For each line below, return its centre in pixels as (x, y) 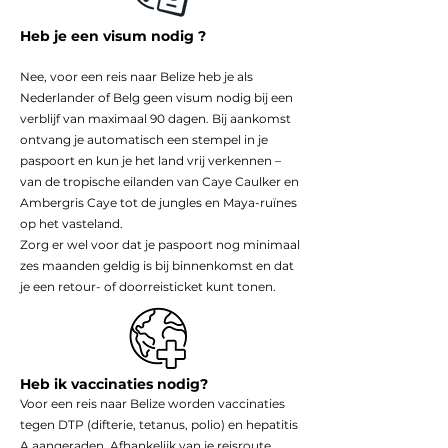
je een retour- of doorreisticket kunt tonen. (148, 286)
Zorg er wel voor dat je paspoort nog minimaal (160, 244)
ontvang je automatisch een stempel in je (144, 139)
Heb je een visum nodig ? (113, 36)
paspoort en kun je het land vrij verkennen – (150, 160)
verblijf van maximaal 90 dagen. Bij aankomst (155, 118)
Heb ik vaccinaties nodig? (116, 384)
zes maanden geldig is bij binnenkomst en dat (157, 265)
